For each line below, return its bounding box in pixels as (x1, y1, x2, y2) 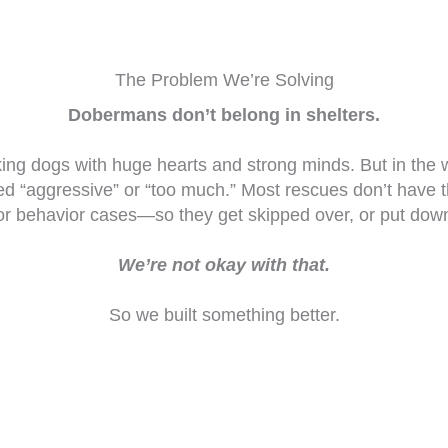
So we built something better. (108, 304, 340, 325)
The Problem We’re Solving (114, 69, 334, 90)
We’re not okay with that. (118, 254, 330, 275)
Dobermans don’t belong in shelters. (68, 104, 380, 125)
